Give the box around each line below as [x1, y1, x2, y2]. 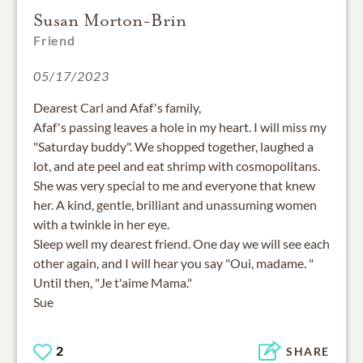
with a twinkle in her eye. [33, 216, 169, 232]
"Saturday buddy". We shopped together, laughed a [33, 138, 314, 154]
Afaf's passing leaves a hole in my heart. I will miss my [33, 118, 327, 135]
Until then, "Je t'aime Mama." [33, 274, 192, 290]
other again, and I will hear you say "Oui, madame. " [33, 254, 314, 271]
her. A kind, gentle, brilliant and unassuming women [33, 196, 317, 212]
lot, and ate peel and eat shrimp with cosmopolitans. [33, 157, 320, 173]
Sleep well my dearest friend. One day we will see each [33, 235, 330, 251]
